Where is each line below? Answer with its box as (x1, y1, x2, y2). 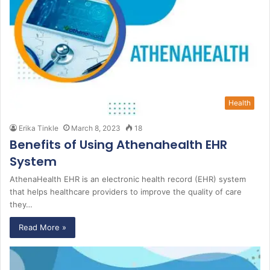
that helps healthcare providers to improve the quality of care (10, 186, 242, 196)
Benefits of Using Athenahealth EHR (10, 136, 227, 153)
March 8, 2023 (71, 123, 121, 133)
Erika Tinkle (19, 123, 58, 133)
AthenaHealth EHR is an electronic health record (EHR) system (10, 174, 246, 184)
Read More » (19, 222, 66, 232)
